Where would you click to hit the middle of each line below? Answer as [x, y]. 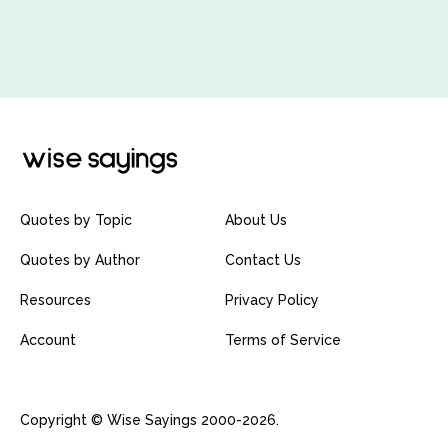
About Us [256, 220]
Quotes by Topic [76, 220]
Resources [55, 300]
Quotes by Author [80, 260]
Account [48, 340]
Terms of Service [283, 340]
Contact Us [263, 260]
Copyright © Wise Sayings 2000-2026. [149, 420]
